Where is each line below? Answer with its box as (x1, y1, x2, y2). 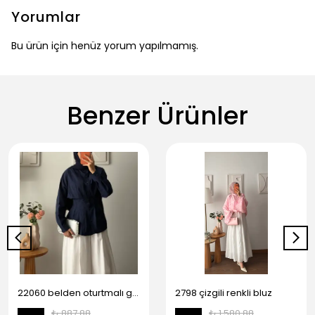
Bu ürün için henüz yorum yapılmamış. (11, 38, 198, 53)
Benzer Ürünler (67, 98, 248, 133)
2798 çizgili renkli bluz (175, 285, 272, 300)
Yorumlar (11, 6, 81, 27)
